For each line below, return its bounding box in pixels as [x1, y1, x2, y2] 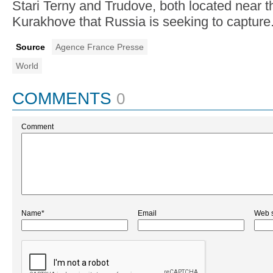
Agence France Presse [55, 42, 144, 52]
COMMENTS [12, 89, 112, 108]
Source [16, 42, 45, 52]
